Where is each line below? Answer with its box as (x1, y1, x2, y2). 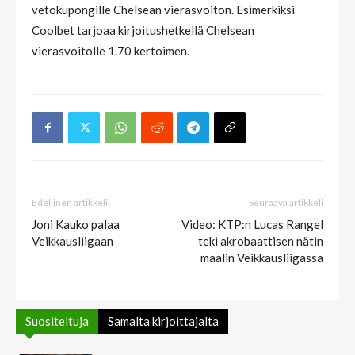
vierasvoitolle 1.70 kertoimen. (32, 43, 189, 58)
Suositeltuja (25, 313, 89, 328)
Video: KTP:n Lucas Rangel (181, 216, 323, 231)
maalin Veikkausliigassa (200, 250, 323, 265)
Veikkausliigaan (32, 233, 113, 248)
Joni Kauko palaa (32, 216, 120, 231)
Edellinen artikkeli (32, 196, 108, 208)
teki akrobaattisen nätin (198, 233, 323, 248)
